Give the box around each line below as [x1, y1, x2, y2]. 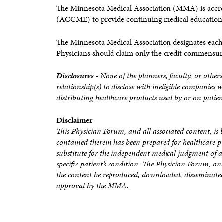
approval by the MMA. [56, 179, 129, 191]
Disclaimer [56, 114, 92, 126]
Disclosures [56, 69, 96, 81]
